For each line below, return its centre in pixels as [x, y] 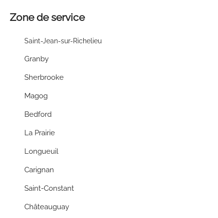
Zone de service [47, 17]
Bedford [38, 114]
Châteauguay [47, 207]
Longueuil [41, 151]
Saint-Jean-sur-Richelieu [63, 41]
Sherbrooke [44, 77]
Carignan [39, 170]
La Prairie [40, 133]
